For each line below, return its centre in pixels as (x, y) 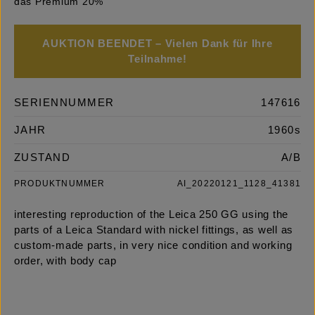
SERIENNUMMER (64, 103)
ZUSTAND (43, 158)
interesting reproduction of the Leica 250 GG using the (152, 215)
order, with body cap (65, 261)
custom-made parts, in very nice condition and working (153, 246)
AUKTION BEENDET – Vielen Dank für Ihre (157, 44)
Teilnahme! (157, 59)
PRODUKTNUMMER (60, 184)
